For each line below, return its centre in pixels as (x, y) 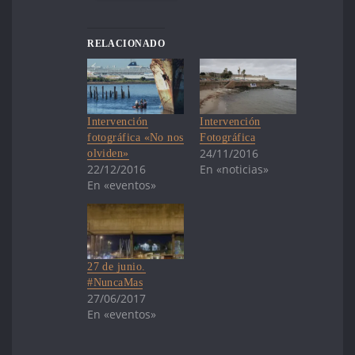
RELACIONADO (126, 44)
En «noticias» (235, 169)
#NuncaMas (115, 282)
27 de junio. (116, 266)
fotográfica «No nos (136, 137)
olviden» (108, 153)
